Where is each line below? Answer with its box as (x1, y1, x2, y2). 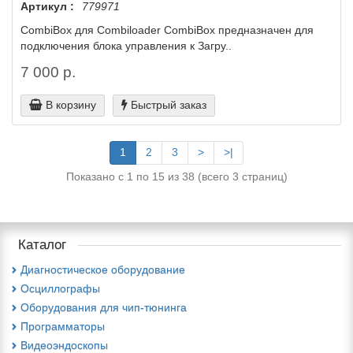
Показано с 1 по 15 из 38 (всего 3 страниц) (65, 170, 288, 183)
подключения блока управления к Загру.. (20, 39, 232, 52)
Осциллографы (20, 282, 100, 295)
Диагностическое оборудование (20, 263, 185, 276)
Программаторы (20, 320, 105, 333)
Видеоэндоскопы (20, 339, 108, 351)
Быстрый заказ (131, 98, 206, 111)
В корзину (46, 98, 96, 111)
